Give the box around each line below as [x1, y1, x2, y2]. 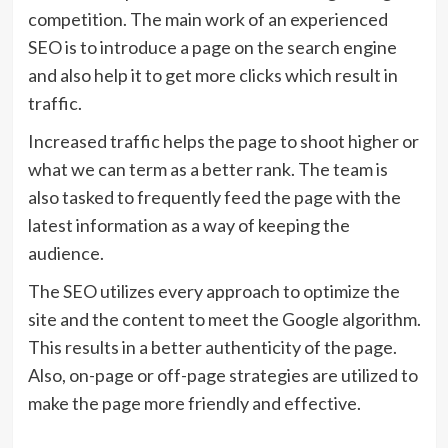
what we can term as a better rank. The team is [27, 158, 388, 180]
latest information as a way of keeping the [27, 214, 350, 236]
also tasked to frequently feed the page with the [27, 186, 401, 208]
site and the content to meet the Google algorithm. [27, 308, 421, 330]
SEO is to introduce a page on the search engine [27, 36, 397, 58]
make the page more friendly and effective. [27, 392, 370, 414]
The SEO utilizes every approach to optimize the [27, 280, 400, 302]
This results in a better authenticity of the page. [27, 336, 397, 358]
